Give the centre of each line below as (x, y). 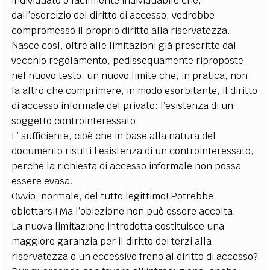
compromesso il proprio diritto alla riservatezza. (121, 30)
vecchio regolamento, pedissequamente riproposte (128, 61)
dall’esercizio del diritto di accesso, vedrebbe (113, 15)
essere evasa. (42, 181)
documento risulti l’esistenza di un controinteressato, (133, 151)
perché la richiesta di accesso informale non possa (127, 166)
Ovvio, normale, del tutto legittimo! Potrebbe (113, 196)
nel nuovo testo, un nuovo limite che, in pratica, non (130, 76)
